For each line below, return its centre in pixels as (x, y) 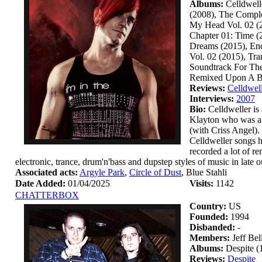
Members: (211, 238)
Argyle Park (102, 172)
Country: (208, 206)
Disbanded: (212, 227)
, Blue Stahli (204, 172)
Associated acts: (46, 172)
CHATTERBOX (47, 195)
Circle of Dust (155, 172)
